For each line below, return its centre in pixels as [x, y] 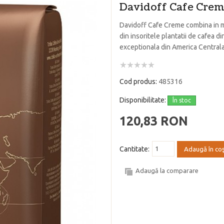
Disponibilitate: [143, 100]
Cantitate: [134, 149]
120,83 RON [154, 121]
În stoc [182, 100]
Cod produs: [139, 82]
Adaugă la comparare [167, 171]
